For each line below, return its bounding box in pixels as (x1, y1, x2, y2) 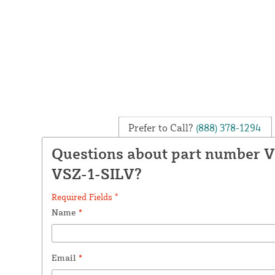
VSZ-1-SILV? (51, 164, 142, 183)
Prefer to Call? (128, 121, 194, 134)
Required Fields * (51, 191, 118, 202)
